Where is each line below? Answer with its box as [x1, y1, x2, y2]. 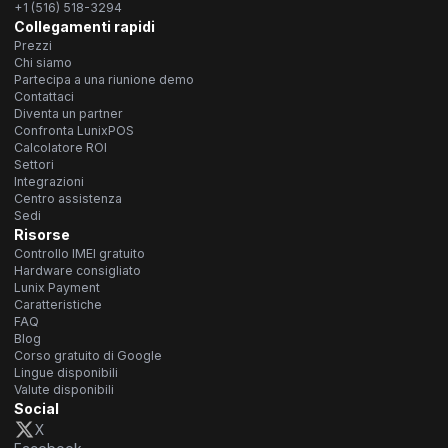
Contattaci [14, 88, 74, 104]
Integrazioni [14, 173, 84, 189]
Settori [14, 156, 54, 172]
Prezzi [14, 37, 52, 53]
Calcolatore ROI [14, 139, 107, 155]
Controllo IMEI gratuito [14, 245, 145, 261]
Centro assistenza [14, 190, 122, 206]
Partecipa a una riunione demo [14, 71, 194, 87]
